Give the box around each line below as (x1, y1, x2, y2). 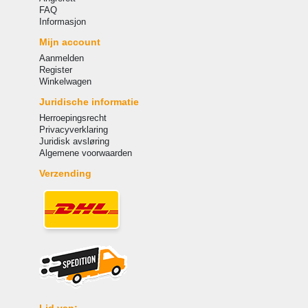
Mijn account (38, 36, 100, 47)
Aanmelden (38, 52, 84, 63)
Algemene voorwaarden (38, 147, 132, 158)
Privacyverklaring (38, 124, 108, 135)
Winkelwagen (38, 76, 91, 87)
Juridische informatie (38, 96, 139, 107)
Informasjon (38, 16, 86, 27)
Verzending (38, 167, 91, 179)
